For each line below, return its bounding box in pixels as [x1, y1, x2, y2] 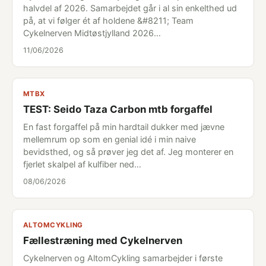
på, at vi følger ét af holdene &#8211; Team [23, 15, 194, 26]
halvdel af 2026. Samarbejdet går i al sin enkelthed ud [23, 3, 237, 13]
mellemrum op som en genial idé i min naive [23, 134, 196, 144]
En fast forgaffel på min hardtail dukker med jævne [23, 122, 224, 132]
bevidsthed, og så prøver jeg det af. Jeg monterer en [23, 147, 233, 157]
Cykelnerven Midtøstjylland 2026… [23, 28, 161, 38]
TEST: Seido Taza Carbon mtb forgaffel [23, 103, 213, 115]
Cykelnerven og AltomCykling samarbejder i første [23, 253, 223, 263]
